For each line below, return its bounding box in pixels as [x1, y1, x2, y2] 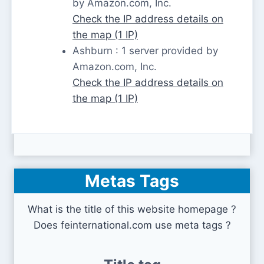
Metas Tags [85, 171, 179, 192]
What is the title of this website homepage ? [28, 203, 236, 216]
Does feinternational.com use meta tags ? [33, 219, 231, 232]
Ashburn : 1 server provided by [72, 45, 218, 57]
